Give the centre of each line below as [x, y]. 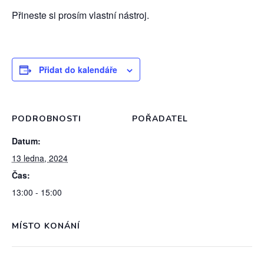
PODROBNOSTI [47, 119]
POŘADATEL [160, 119]
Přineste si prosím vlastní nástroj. [80, 15]
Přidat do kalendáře [78, 70]
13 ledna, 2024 [40, 158]
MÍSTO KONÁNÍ [46, 226]
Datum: [26, 141]
